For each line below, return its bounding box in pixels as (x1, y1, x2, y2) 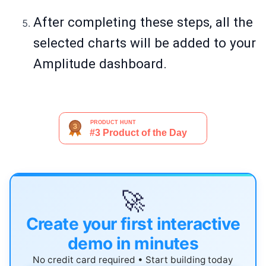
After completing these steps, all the (33, 14, 253, 30)
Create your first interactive (26, 214, 240, 235)
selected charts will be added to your (33, 35, 256, 51)
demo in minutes (67, 233, 199, 254)
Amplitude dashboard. (33, 56, 167, 72)
